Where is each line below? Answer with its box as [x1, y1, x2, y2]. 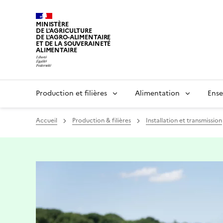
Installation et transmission [146, 116, 222, 125]
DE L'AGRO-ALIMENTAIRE [36, 32, 111, 42]
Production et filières [36, 88, 107, 99]
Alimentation [135, 88, 180, 99]
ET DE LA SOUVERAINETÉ [36, 39, 111, 49]
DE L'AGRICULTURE [36, 26, 92, 36]
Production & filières [72, 116, 131, 125]
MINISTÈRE [36, 19, 69, 29]
